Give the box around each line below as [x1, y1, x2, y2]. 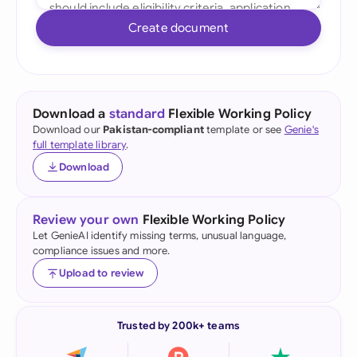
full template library [33, 138, 127, 151]
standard [108, 106, 166, 122]
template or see [203, 123, 284, 136]
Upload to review [59, 266, 144, 280]
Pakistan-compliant [103, 123, 204, 136]
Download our [33, 123, 104, 136]
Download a [33, 106, 109, 122]
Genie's [284, 123, 319, 136]
